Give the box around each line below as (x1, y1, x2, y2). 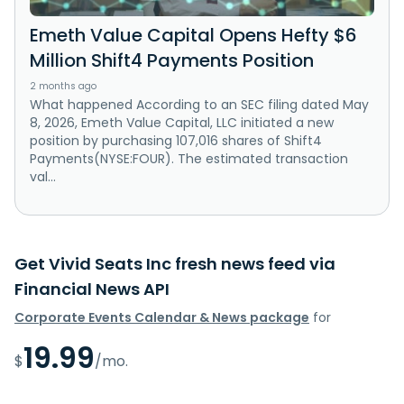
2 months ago (30, 78, 96, 93)
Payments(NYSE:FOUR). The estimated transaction (30, 149, 348, 168)
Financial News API (14, 277, 170, 300)
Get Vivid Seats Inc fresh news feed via (14, 252, 335, 275)
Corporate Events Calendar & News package (14, 308, 309, 326)
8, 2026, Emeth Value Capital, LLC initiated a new (30, 113, 334, 132)
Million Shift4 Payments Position (30, 47, 314, 73)
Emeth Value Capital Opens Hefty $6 (30, 22, 357, 48)
